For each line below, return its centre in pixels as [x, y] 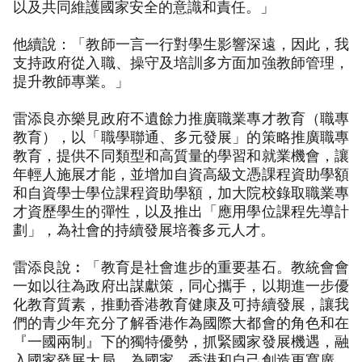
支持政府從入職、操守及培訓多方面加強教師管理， [181, 62]
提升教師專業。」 [71, 80]
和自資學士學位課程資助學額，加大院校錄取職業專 [181, 192]
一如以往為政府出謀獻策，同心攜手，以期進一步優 [181, 285]
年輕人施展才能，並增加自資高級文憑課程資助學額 [181, 173]
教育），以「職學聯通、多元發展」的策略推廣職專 [181, 136]
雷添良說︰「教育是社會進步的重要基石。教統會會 [181, 266]
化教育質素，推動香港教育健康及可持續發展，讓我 [181, 303]
